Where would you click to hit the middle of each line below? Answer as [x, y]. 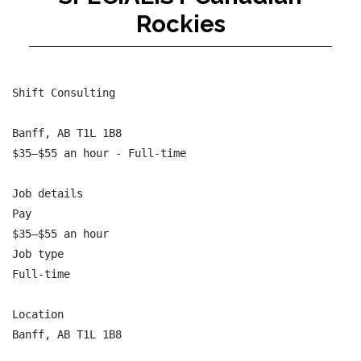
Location [38, 314]
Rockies [180, 24]
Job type [38, 254]
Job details [48, 193]
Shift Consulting [64, 93]
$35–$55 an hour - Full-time [99, 153]
